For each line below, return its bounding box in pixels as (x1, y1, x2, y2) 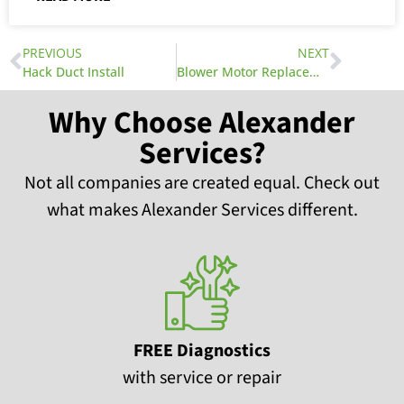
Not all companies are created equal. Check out (24, 170, 380, 197)
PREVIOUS (23, 44, 82, 62)
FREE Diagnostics (133, 337, 271, 363)
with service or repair (123, 364, 281, 390)
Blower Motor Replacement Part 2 (308, 63, 319, 81)
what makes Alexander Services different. (46, 197, 358, 224)
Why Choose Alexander (49, 101, 355, 146)
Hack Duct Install (23, 63, 124, 81)
